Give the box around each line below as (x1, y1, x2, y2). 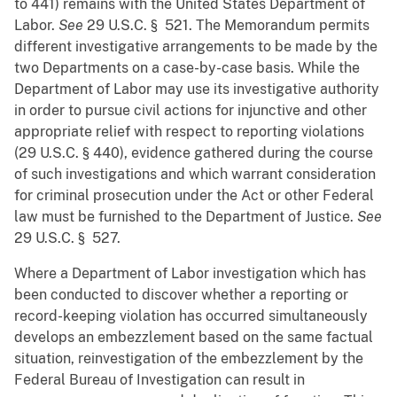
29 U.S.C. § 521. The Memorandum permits (83, 17, 370, 35)
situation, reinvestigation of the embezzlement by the (14, 350, 363, 368)
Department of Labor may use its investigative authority (14, 81, 379, 98)
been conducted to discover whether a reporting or (14, 286, 348, 304)
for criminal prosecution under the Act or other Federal (14, 187, 374, 205)
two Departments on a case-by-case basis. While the (14, 59, 360, 77)
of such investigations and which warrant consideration (14, 166, 376, 183)
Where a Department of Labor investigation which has (14, 265, 366, 283)
